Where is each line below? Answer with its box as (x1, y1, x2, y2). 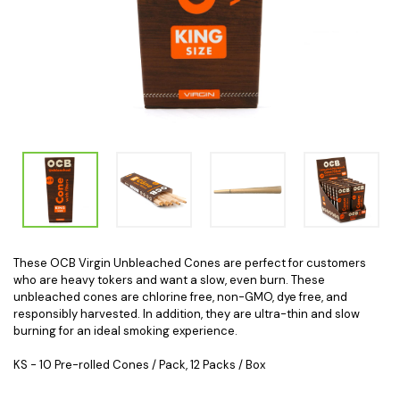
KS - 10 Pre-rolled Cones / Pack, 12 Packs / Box (13, 357, 265, 372)
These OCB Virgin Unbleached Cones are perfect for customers (13, 255, 366, 271)
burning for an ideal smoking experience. (13, 323, 237, 338)
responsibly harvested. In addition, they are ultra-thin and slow (13, 306, 360, 321)
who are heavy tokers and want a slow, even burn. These (13, 272, 325, 287)
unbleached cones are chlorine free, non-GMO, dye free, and (13, 289, 347, 304)
